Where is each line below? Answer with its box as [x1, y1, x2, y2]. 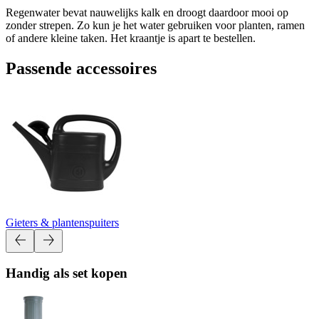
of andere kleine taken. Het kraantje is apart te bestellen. [6, 31, 256, 44]
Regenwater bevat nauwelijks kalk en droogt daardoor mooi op [6, 6, 288, 19]
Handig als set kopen [6, 266, 127, 281]
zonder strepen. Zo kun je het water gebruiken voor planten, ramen [6, 19, 305, 31]
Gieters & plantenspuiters [6, 216, 119, 229]
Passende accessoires [6, 58, 157, 78]
